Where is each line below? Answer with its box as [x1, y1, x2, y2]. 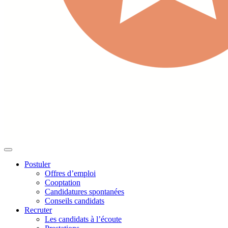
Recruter [24, 206, 52, 214]
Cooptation [45, 178, 80, 187]
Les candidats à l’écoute [45, 215, 122, 223]
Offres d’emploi [45, 169, 96, 178]
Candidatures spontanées [45, 187, 124, 196]
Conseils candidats [45, 196, 104, 205]
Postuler [24, 160, 50, 168]
